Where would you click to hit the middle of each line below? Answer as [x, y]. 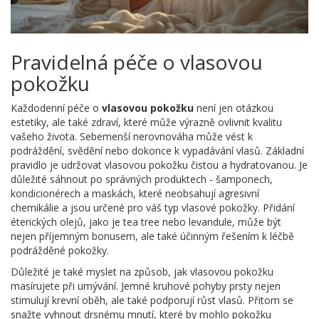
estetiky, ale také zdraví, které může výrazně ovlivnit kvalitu [146, 122]
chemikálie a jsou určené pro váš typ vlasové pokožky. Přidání [153, 207]
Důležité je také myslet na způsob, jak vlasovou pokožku [142, 271]
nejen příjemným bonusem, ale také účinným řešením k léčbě [152, 236]
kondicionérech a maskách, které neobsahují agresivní [135, 193]
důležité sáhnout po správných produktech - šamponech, [142, 179]
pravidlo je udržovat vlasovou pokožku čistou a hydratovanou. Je [159, 164]
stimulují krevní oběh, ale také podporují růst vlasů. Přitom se [152, 300]
